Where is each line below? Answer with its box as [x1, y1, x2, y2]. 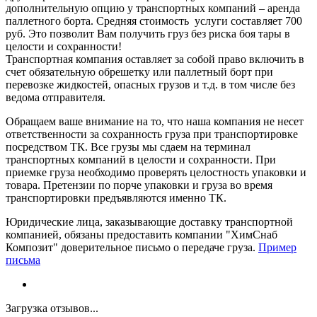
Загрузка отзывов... [6, 301, 98, 314]
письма [6, 253, 40, 266]
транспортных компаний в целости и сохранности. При [6, 153, 276, 166]
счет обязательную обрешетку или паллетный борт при [6, 65, 273, 78]
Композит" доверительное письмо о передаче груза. [6, 241, 258, 253]
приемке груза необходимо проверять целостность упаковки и [6, 166, 306, 178]
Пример [258, 241, 296, 253]
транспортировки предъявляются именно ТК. [6, 191, 229, 204]
